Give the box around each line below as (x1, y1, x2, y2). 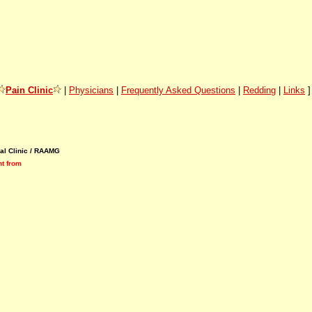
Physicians (69, 84, 114, 95)
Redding (243, 84, 276, 95)
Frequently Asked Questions (121, 84, 235, 95)
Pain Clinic (6, 84, 53, 95)
